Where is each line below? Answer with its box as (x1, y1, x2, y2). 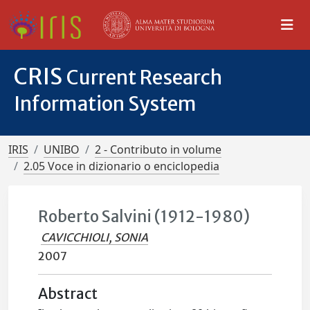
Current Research (66, 65, 222, 90)
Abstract (38, 285, 98, 303)
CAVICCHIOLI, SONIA (41, 230, 149, 244)
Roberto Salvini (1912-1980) (38, 207, 250, 226)
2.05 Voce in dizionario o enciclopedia (24, 158, 219, 174)
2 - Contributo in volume (95, 142, 221, 157)
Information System (14, 91, 197, 116)
